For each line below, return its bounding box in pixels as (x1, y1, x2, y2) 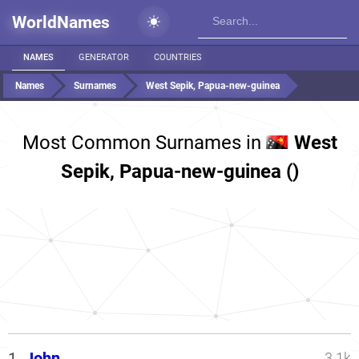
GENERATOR (79, 52, 129, 63)
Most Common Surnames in (22, 131, 266, 154)
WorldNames (12, 13, 110, 32)
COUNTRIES (154, 52, 202, 63)
